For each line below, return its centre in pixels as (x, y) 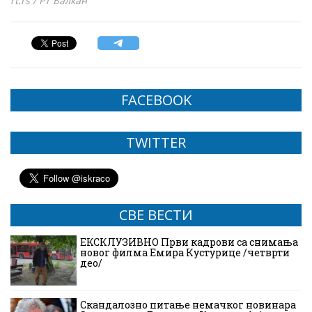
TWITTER (156, 143)
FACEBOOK (156, 100)
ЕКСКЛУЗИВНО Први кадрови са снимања (189, 242)
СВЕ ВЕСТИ (156, 215)
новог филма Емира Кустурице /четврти (185, 253)
